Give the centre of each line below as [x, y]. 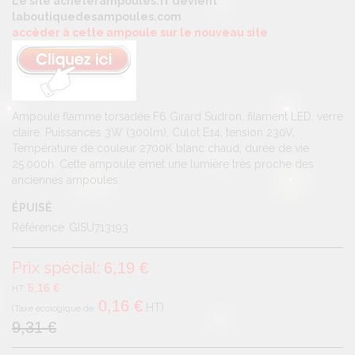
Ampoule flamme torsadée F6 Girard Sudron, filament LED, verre [177, 116]
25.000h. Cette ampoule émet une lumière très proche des [163, 164]
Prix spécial [54, 267]
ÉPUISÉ [32, 207]
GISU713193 [99, 227]
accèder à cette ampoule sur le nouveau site [140, 32]
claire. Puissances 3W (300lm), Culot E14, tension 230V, [153, 132]
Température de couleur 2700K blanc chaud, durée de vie [160, 148]
